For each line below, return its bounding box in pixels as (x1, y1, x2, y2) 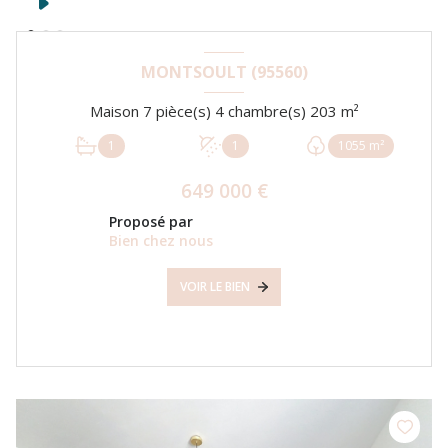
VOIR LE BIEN (180, 278, 251, 296)
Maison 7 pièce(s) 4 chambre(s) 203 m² (340, 101, 359, 122)
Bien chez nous (109, 231, 213, 251)
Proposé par (109, 212, 193, 232)
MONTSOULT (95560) (140, 61, 308, 84)
